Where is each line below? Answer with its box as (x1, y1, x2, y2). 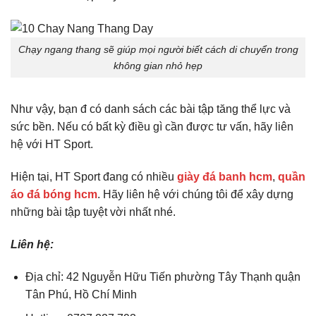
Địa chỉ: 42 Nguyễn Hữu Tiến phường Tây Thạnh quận (25, 270, 300, 283)
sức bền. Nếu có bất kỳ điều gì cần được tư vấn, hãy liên (11, 121, 293, 133)
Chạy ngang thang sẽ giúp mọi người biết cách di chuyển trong (18, 43, 298, 55)
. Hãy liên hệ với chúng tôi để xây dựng (97, 188, 293, 201)
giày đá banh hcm (177, 171, 272, 183)
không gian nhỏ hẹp (114, 59, 202, 71)
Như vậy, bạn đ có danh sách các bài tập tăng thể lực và (11, 103, 291, 116)
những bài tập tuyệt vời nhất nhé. (11, 206, 176, 219)
